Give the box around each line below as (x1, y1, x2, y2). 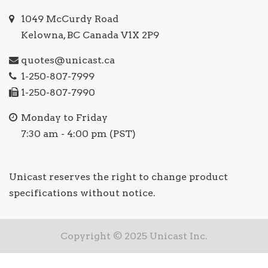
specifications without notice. (9, 187, 156, 199)
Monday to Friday (21, 112, 108, 124)
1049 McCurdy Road (21, 13, 118, 25)
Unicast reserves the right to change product (9, 171, 228, 183)
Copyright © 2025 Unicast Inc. (60, 230, 208, 242)
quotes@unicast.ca (21, 54, 115, 66)
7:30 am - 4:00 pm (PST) (21, 128, 136, 140)
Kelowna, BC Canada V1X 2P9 (21, 29, 159, 41)
